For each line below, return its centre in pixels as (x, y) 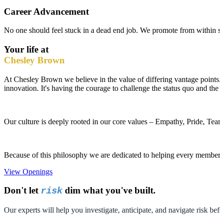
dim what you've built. (109, 191)
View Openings (28, 171)
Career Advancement (46, 11)
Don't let (22, 191)
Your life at (26, 49)
